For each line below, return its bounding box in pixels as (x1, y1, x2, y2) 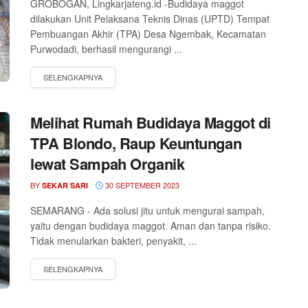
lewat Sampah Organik (30, 153, 185, 175)
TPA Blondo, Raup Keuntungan (30, 132, 242, 154)
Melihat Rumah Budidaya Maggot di (30, 111, 271, 133)
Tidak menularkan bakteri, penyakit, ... (30, 234, 197, 247)
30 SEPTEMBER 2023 (103, 179, 179, 190)
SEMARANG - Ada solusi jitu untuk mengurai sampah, (30, 203, 265, 217)
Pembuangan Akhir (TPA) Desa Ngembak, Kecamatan (30, 27, 266, 41)
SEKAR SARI (42, 180, 88, 190)
